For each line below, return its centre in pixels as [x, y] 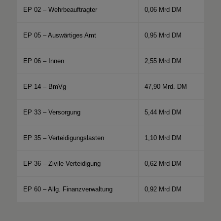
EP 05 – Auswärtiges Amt [59, 35]
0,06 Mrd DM [163, 9]
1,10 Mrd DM [163, 138]
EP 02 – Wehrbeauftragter [60, 9]
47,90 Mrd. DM [166, 86]
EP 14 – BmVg [44, 86]
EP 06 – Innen [43, 61]
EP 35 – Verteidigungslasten [63, 138]
